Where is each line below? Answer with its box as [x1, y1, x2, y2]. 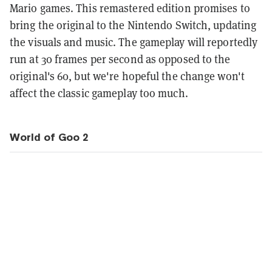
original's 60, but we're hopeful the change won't [10, 69, 245, 83]
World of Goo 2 [10, 131, 89, 143]
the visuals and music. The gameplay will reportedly [10, 35, 258, 49]
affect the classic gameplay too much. [10, 86, 188, 100]
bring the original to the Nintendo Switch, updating [10, 18, 257, 32]
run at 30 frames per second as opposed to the [10, 52, 231, 66]
